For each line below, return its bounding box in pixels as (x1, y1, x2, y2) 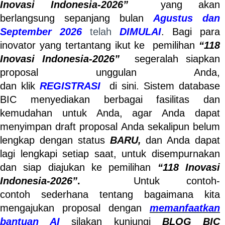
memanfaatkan (150, 202, 220, 213)
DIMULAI (120, 26, 161, 37)
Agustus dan (153, 13, 220, 24)
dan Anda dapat (141, 135, 220, 146)
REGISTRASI (40, 80, 105, 91)
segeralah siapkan (135, 53, 220, 64)
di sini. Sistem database (109, 80, 220, 91)
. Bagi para (161, 26, 220, 37)
